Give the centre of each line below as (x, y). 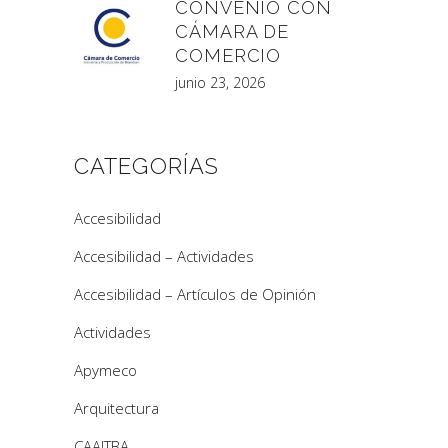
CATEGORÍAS (146, 165)
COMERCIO (228, 55)
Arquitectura (116, 407)
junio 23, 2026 (220, 82)
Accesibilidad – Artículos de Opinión (195, 293)
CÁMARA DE (232, 31)
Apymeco (105, 369)
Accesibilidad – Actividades (164, 255)
